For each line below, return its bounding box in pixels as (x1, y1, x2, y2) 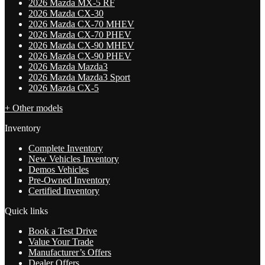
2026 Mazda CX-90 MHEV (28, 40, 134, 50)
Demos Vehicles (28, 164, 89, 174)
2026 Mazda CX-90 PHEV (28, 50, 131, 61)
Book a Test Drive (28, 225, 97, 236)
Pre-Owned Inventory (28, 174, 110, 185)
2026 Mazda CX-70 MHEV (28, 18, 134, 29)
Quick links (5, 205, 48, 216)
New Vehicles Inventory (28, 153, 119, 164)
